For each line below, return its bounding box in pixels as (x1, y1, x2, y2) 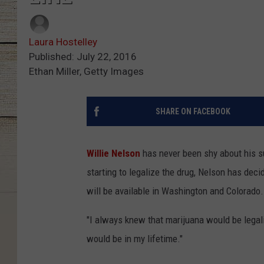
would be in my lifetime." (87, 233, 183, 245)
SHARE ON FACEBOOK (155, 107, 230, 117)
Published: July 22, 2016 (29, 51, 137, 63)
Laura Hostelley (29, 36, 97, 48)
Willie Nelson (87, 147, 140, 160)
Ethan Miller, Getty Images (29, 65, 144, 78)
